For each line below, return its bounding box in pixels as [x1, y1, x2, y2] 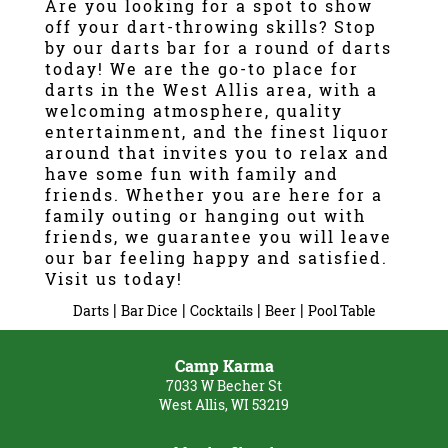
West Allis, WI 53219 [159, 395, 289, 414]
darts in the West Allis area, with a [44, 79, 378, 100]
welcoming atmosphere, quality [44, 100, 343, 121]
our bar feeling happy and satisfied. [44, 247, 388, 268]
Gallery [198, 18, 250, 38]
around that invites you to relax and [44, 142, 390, 163]
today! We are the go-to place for [44, 58, 359, 79]
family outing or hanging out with [44, 205, 366, 226]
